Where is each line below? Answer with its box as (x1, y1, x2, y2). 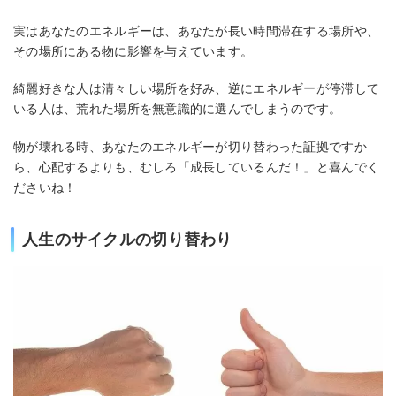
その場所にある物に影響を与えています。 (13, 43, 254, 58)
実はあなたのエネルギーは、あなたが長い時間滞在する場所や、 (13, 23, 380, 38)
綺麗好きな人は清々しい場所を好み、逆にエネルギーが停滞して (13, 81, 380, 96)
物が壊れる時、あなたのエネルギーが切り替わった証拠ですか (13, 139, 367, 154)
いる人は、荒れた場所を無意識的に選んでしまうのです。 (13, 102, 342, 117)
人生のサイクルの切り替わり (22, 230, 232, 248)
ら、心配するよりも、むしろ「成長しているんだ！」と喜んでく (13, 159, 380, 174)
